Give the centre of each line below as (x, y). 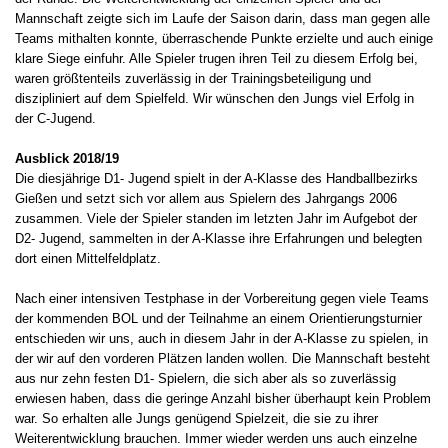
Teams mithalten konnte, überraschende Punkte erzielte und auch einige (224, 39)
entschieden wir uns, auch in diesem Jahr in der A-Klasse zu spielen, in (221, 339)
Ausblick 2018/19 (67, 159)
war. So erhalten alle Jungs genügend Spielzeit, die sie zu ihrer (196, 419)
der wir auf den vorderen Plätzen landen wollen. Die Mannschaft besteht (222, 359)
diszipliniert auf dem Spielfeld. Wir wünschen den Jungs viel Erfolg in (214, 99)
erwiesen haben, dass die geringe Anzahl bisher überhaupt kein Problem (223, 399)
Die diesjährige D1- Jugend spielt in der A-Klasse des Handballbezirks (216, 179)
